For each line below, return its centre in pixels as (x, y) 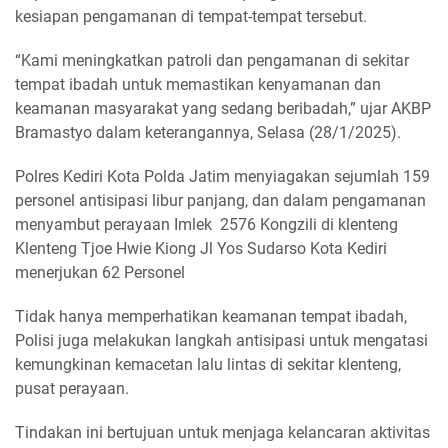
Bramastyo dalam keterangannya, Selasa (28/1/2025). (208, 132)
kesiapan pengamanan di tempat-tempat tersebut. (191, 16)
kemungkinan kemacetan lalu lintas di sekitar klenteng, (208, 364)
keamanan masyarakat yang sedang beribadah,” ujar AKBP (223, 108)
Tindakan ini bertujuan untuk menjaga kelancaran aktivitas (222, 432)
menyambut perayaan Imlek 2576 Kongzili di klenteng (206, 224)
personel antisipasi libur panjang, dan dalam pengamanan (220, 200)
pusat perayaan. (72, 388)
